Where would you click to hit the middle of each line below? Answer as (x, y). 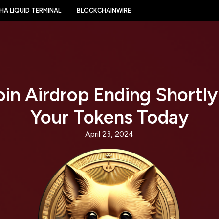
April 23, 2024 (109, 134)
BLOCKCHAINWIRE (104, 11)
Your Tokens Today (109, 117)
